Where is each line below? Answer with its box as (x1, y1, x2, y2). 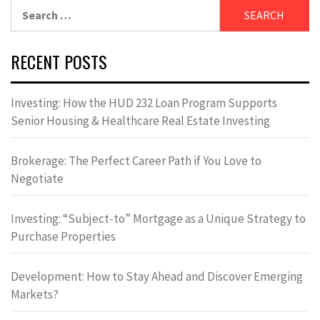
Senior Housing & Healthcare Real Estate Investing (11, 112, 270, 129)
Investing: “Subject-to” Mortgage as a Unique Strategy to (11, 210, 306, 226)
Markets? (11, 286, 59, 302)
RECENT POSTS (11, 48, 107, 74)
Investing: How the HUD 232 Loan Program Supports (11, 94, 277, 111)
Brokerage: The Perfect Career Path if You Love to (11, 152, 261, 169)
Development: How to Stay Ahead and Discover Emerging (11, 268, 303, 284)
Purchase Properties (11, 228, 116, 244)
